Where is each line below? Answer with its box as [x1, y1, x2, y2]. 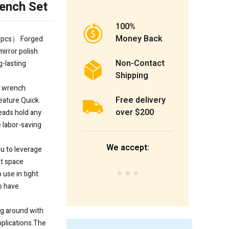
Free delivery [116, 94, 166, 107]
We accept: [106, 142, 149, 154]
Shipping [116, 70, 148, 82]
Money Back [116, 33, 162, 45]
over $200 [116, 106, 154, 119]
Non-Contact [116, 57, 165, 70]
